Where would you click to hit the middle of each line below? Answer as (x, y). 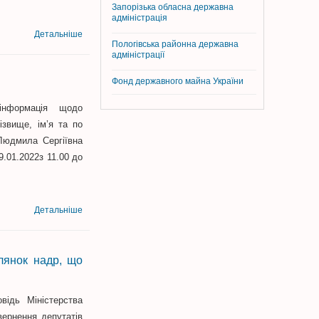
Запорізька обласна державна (173, 7)
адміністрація (140, 19)
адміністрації (138, 56)
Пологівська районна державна (175, 44)
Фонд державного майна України (179, 81)
